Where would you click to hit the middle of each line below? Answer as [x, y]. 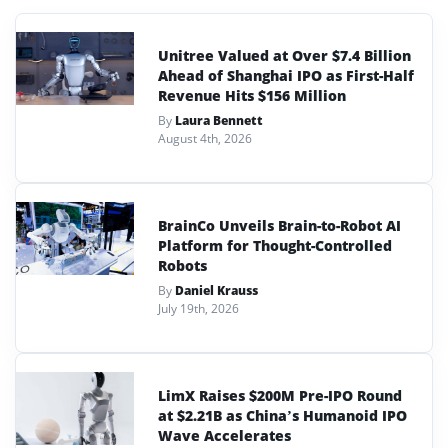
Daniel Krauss [216, 290]
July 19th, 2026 [198, 308]
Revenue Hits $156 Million [252, 95]
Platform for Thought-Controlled [275, 245]
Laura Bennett [219, 120]
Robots [182, 265]
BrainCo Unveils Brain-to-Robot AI [279, 225]
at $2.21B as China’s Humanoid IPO [282, 415]
